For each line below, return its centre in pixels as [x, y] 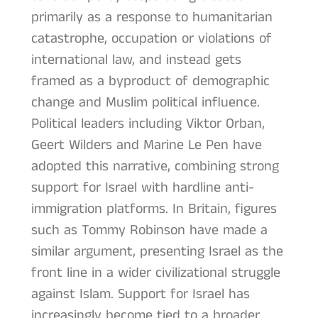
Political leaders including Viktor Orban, [148, 124]
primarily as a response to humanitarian [152, 17]
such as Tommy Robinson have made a [149, 230]
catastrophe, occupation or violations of [151, 38]
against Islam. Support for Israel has [140, 294]
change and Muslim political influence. [145, 102]
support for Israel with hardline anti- [142, 187]
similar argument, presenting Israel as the [157, 251]
